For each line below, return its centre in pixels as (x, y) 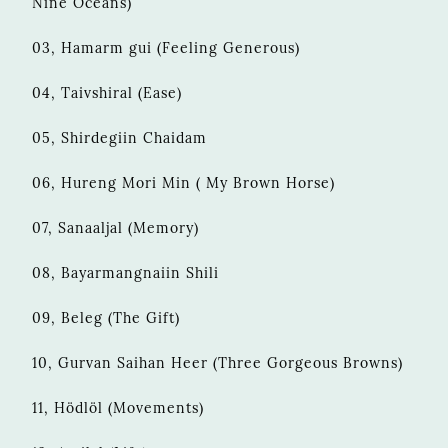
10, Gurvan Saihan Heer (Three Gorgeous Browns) (217, 362)
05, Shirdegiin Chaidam (119, 137)
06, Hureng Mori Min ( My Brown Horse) (183, 182)
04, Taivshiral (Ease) (107, 92)
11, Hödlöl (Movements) (118, 407)
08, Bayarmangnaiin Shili (125, 272)
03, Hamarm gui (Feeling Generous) (166, 47)
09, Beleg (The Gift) (106, 317)
